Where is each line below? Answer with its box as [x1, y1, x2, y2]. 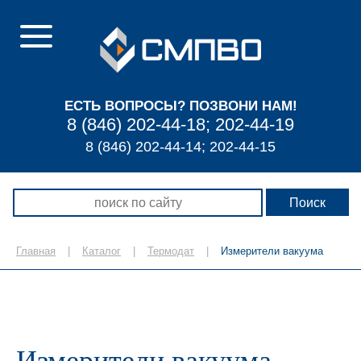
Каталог [82, 245, 121, 257]
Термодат [147, 245, 194, 257]
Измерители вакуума [221, 245, 323, 257]
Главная [16, 245, 56, 257]
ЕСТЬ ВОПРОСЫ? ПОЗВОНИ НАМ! [64, 98, 297, 114]
